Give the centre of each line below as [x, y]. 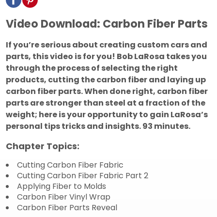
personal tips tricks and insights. [74, 126]
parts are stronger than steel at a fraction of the [106, 103]
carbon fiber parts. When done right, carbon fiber [107, 92]
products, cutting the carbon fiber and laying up [106, 80]
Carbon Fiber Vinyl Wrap [64, 197]
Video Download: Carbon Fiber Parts [107, 24]
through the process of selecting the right [92, 68]
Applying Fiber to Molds [62, 186]
